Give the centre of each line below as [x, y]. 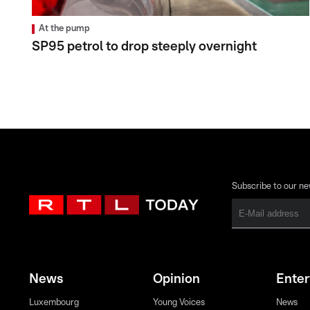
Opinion [176, 280]
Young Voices [179, 303]
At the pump [64, 29]
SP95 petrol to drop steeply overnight [144, 47]
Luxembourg [54, 303]
